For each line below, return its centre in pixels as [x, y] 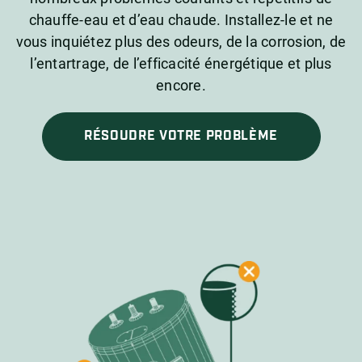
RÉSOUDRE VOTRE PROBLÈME [181, 136]
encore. [181, 85]
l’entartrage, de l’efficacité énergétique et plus [181, 63]
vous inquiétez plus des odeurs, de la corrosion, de [181, 41]
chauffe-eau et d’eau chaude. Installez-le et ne [181, 19]
